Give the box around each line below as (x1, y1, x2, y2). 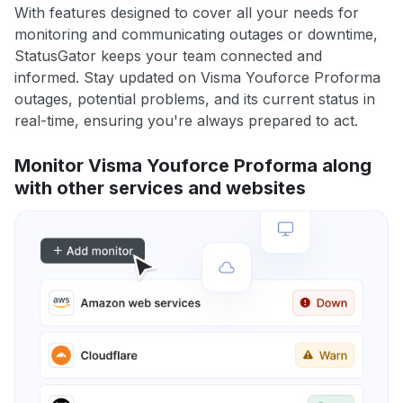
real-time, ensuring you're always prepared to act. (14, 112, 358, 130)
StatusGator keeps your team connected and (14, 47, 322, 66)
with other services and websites (14, 177, 306, 200)
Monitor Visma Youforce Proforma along (14, 155, 372, 177)
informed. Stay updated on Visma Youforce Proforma (14, 68, 381, 87)
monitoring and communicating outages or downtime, (14, 25, 378, 44)
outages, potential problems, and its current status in (14, 90, 375, 109)
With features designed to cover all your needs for (14, 4, 359, 22)
